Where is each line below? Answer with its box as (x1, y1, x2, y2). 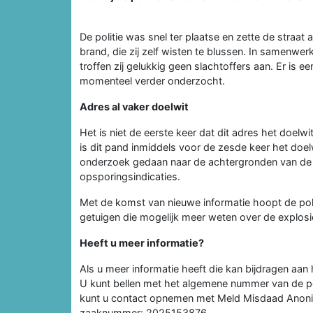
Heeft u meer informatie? (80, 236, 204, 249)
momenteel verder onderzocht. (80, 74, 225, 87)
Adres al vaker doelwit (80, 100, 189, 112)
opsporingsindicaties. (80, 170, 180, 182)
